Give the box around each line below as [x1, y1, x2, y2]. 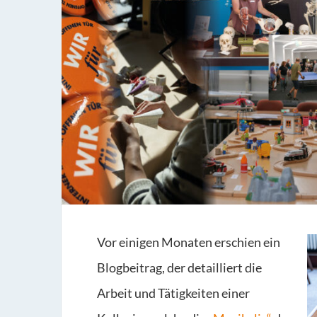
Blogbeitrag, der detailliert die [97, 260, 262, 276]
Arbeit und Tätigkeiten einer [97, 285, 250, 301]
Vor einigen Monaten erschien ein [97, 234, 280, 250]
